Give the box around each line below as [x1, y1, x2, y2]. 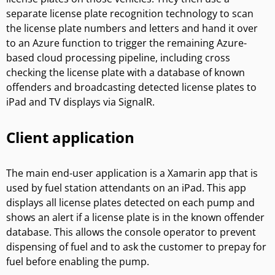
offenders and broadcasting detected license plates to [6, 80, 257, 94]
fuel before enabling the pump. [6, 254, 149, 268]
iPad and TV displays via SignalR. [6, 95, 155, 109]
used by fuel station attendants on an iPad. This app [6, 180, 246, 195]
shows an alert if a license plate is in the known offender [6, 210, 265, 224]
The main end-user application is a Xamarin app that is [6, 166, 258, 180]
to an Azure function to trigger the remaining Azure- [6, 36, 247, 50]
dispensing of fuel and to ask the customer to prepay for [6, 239, 266, 254]
